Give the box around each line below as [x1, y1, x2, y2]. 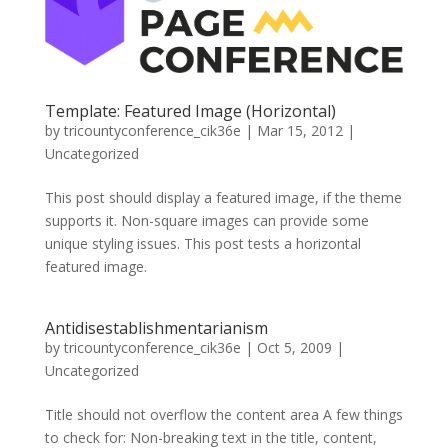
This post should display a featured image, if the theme [44, 188, 402, 208]
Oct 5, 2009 [256, 338, 332, 358]
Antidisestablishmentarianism [44, 317, 268, 340]
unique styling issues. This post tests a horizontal [44, 234, 361, 254]
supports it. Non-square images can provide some [44, 211, 369, 231]
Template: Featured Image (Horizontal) [44, 100, 336, 123]
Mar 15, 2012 [256, 121, 343, 141]
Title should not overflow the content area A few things [44, 405, 403, 425]
